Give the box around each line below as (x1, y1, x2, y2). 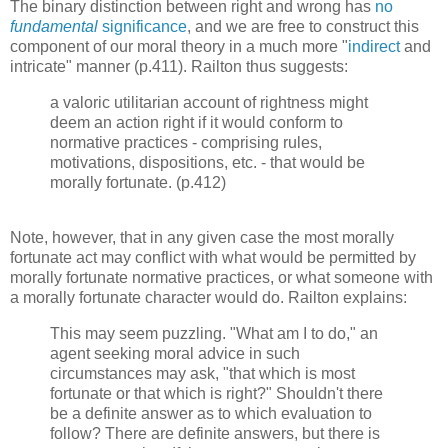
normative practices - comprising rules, (50, 133, 322, 151)
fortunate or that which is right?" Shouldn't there (50, 385, 383, 403)
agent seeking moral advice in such (50, 345, 300, 363)
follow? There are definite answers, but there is (50, 425, 380, 443)
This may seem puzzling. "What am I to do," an (50, 325, 378, 343)
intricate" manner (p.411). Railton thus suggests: (10, 57, 348, 75)
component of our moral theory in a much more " (10, 37, 348, 55)
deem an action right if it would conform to (50, 113, 343, 131)
